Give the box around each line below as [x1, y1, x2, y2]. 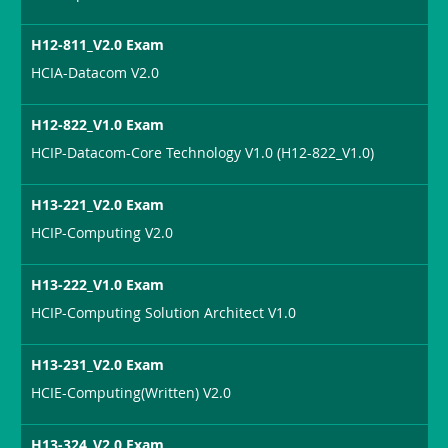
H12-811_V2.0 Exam [31, 34, 165, 54]
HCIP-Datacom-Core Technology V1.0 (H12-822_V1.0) [31, 142, 375, 162]
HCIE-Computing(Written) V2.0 [31, 382, 232, 402]
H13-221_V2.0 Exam [31, 194, 165, 214]
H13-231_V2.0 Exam [31, 354, 165, 374]
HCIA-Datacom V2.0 [31, 62, 160, 82]
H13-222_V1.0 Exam [31, 274, 165, 294]
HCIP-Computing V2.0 [31, 222, 174, 242]
